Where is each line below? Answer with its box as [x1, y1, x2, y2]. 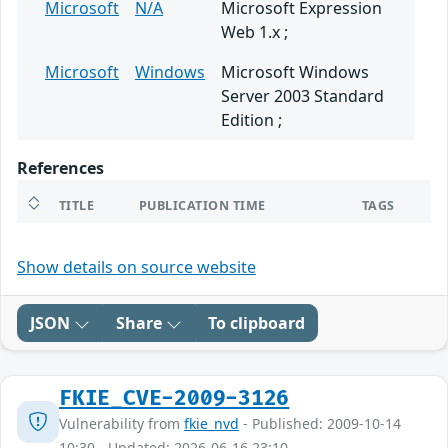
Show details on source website [17, 256, 256, 279]
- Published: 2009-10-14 [239, 414, 401, 434]
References [17, 157, 104, 180]
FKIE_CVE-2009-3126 [59, 386, 290, 412]
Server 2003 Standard [221, 85, 384, 108]
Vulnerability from [59, 414, 184, 434]
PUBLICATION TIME [139, 197, 266, 215]
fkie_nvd [184, 414, 239, 434]
